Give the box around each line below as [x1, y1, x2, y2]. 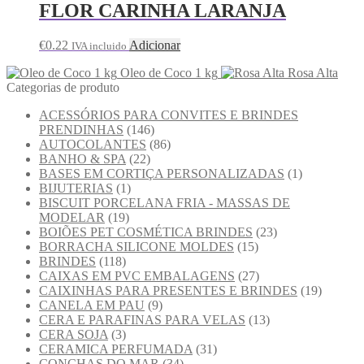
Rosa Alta [288, 65, 338, 80]
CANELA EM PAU [39, 297, 145, 312]
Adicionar [129, 37, 180, 52]
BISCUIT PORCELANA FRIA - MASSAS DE [39, 195, 290, 210]
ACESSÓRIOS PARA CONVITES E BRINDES [39, 107, 298, 122]
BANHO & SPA [39, 151, 126, 166]
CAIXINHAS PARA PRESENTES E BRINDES [39, 283, 297, 297]
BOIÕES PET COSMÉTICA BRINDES [39, 224, 253, 239]
